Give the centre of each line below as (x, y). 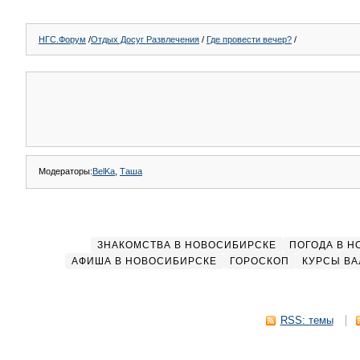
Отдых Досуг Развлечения (145, 39)
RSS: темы (307, 320)
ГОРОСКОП (260, 261)
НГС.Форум (62, 39)
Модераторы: (65, 171)
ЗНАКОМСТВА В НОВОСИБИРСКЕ (186, 245)
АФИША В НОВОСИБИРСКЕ (144, 261)
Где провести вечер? (249, 39)
